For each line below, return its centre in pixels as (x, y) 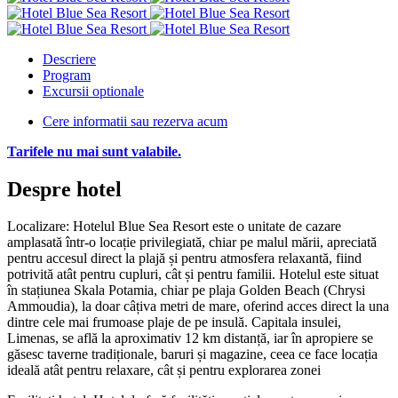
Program (67, 75)
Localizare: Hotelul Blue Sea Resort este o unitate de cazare (174, 227)
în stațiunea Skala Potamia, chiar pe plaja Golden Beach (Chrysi (186, 291)
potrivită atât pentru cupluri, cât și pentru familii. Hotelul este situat (193, 275)
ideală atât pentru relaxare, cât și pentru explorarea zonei (164, 370)
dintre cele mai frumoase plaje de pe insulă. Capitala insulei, (174, 322)
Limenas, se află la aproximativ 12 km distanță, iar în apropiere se (190, 338)
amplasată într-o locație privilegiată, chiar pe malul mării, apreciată (192, 243)
